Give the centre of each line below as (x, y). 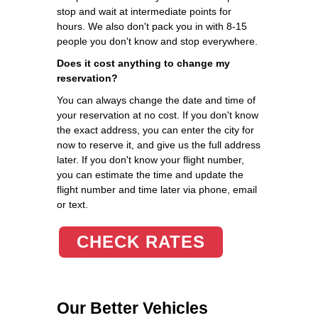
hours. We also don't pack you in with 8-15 (152, 26)
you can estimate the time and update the (150, 174)
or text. (72, 204)
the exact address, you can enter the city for (155, 130)
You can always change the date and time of (156, 100)
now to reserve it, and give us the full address (159, 144)
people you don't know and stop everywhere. (157, 41)
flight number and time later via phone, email (157, 189)
